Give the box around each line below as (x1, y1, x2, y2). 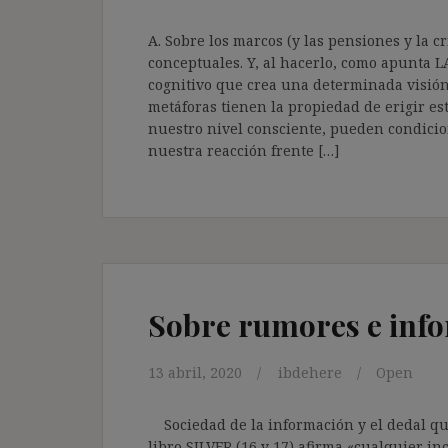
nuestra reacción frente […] (148, 140, 340, 160)
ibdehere (278, 362, 342, 382)
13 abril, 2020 (148, 362, 242, 382)
